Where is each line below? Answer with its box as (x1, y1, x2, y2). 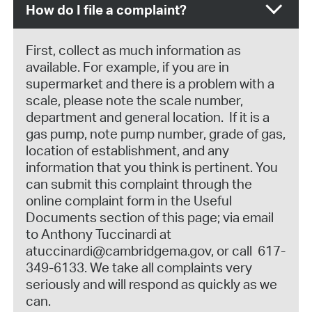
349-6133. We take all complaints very (26, 258, 253, 276)
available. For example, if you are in (26, 58, 230, 75)
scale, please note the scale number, (26, 91, 244, 109)
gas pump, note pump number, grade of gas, (26, 125, 286, 142)
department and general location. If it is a (26, 108, 270, 125)
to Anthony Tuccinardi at (26, 225, 172, 242)
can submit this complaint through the (26, 175, 253, 192)
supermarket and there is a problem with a (26, 75, 275, 92)
